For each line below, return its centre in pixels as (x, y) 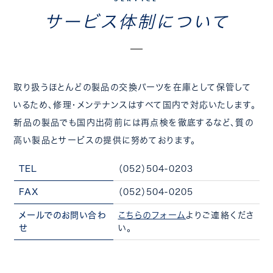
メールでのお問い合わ (62, 215)
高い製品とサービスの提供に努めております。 (105, 140)
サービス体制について (136, 22)
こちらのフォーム (152, 215)
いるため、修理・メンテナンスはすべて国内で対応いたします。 (135, 105)
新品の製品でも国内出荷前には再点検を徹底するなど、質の (134, 123)
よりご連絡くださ (220, 215)
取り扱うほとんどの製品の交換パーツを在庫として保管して (133, 87)
